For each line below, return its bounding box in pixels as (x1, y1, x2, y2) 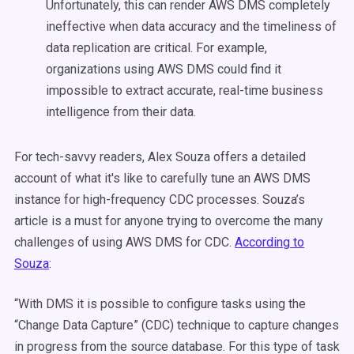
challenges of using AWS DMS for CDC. (14, 235, 235, 250)
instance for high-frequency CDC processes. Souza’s (14, 192, 305, 207)
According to (235, 235, 304, 250)
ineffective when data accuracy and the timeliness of (46, 19, 337, 34)
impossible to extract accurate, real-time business (46, 83, 323, 98)
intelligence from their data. (46, 104, 202, 119)
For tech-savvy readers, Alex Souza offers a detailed (14, 149, 306, 164)
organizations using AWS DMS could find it (46, 62, 281, 77)
